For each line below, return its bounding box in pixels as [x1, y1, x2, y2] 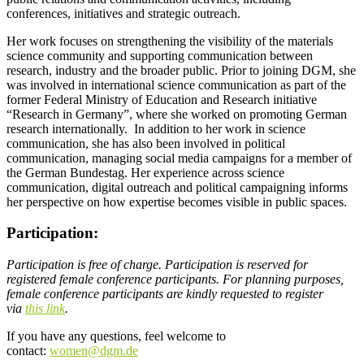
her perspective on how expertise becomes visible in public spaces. [6, 194, 347, 209]
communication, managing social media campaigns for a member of [6, 150, 352, 165]
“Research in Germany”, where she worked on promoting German [6, 106, 347, 121]
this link [25, 301, 65, 316]
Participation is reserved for [165, 258, 308, 272]
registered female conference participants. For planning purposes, [6, 272, 344, 287]
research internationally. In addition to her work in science [6, 121, 305, 136]
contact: [6, 344, 50, 358]
